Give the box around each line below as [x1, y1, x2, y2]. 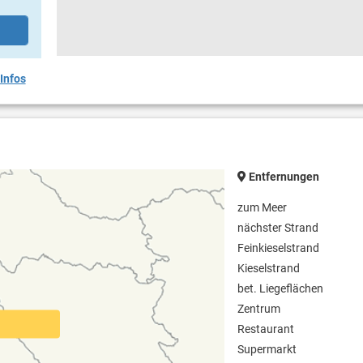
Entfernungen [246, 170, 320, 184]
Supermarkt [237, 343, 297, 357]
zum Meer [237, 201, 288, 215]
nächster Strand [237, 221, 319, 235]
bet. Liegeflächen [237, 282, 324, 296]
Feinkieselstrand [237, 241, 320, 255]
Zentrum [237, 302, 281, 316]
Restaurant [237, 322, 295, 336]
